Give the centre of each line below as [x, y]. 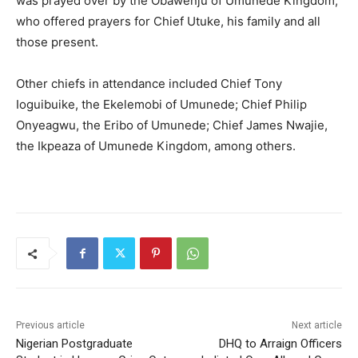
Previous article [50, 326]
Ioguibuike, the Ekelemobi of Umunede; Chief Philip [161, 105]
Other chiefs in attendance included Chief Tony [149, 84]
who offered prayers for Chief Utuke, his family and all [168, 22]
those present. [57, 42]
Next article [316, 326]
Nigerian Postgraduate [74, 344]
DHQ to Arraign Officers [280, 344]
